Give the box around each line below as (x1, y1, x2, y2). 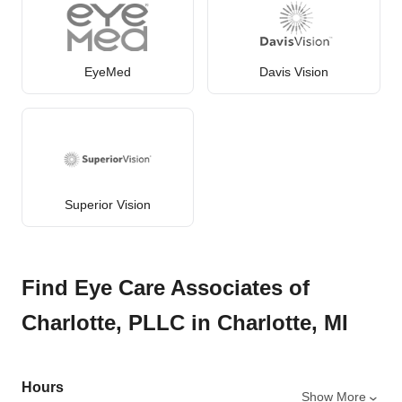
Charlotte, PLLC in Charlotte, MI (22, 310, 348, 336)
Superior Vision (65, 197, 152, 213)
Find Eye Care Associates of (22, 275, 310, 301)
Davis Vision (259, 65, 329, 80)
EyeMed (84, 65, 132, 80)
